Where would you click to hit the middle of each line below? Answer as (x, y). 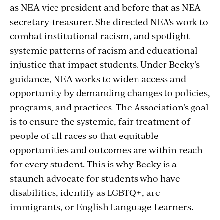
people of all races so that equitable (84, 135)
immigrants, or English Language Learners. (101, 206)
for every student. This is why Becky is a (93, 164)
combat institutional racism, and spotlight (100, 35)
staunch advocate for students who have (95, 178)
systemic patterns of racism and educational (104, 50)
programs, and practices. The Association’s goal (109, 107)
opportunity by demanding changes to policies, (110, 92)
